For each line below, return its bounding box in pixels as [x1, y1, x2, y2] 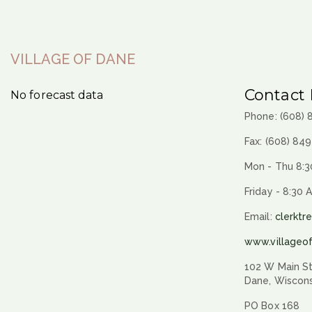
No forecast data [10, 88, 104, 102]
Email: [244, 210, 275, 222]
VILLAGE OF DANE [10, 50, 136, 68]
